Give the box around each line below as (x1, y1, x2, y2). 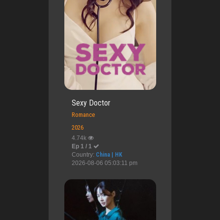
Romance (71, 111, 95, 119)
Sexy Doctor (71, 98, 110, 108)
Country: (71, 151, 96, 159)
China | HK (95, 151, 122, 159)
